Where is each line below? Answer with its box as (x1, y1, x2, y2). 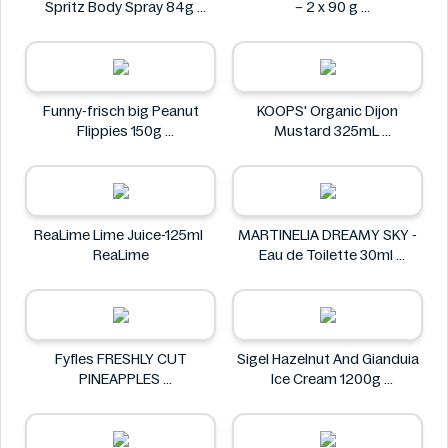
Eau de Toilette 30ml (259, 247, 396, 263)
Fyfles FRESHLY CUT (54, 351, 187, 367)
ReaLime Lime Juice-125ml (34, 227, 207, 243)
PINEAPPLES (78, 371, 163, 387)
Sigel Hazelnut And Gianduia (236, 351, 419, 367)
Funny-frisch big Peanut (42, 103, 199, 119)
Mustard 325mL (273, 123, 382, 139)
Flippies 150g (76, 123, 165, 139)
